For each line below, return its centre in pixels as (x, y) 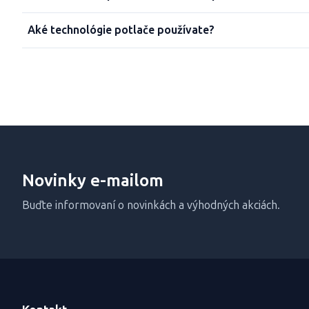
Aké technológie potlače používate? (121, 30)
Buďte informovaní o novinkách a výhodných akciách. (151, 205)
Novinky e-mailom (93, 180)
